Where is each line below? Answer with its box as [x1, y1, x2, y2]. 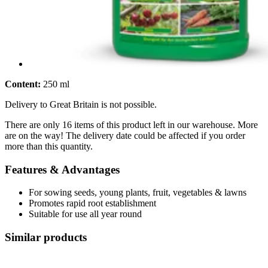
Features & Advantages [5, 163, 120, 176]
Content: [5, 78, 41, 89]
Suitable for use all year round [29, 209, 142, 220]
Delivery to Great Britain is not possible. [5, 99, 157, 109]
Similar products [5, 230, 87, 243]
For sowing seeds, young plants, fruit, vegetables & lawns [29, 187, 246, 198]
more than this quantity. [5, 141, 93, 151]
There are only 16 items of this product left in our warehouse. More [5, 119, 258, 130]
